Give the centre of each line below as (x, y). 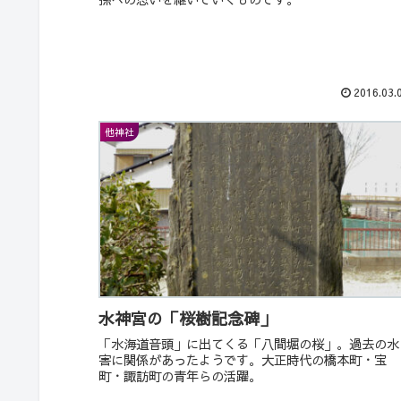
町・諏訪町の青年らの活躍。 (180, 376)
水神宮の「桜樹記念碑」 (188, 319)
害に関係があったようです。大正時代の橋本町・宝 (243, 360)
